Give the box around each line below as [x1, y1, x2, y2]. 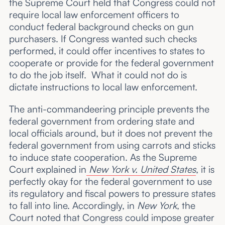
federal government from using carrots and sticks [9, 139, 215, 151]
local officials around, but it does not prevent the [9, 127, 212, 139]
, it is [195, 163, 214, 175]
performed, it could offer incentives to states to [9, 45, 205, 57]
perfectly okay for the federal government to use [9, 175, 212, 187]
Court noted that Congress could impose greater [9, 211, 214, 223]
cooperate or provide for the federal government [9, 57, 214, 69]
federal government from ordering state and [9, 115, 194, 127]
